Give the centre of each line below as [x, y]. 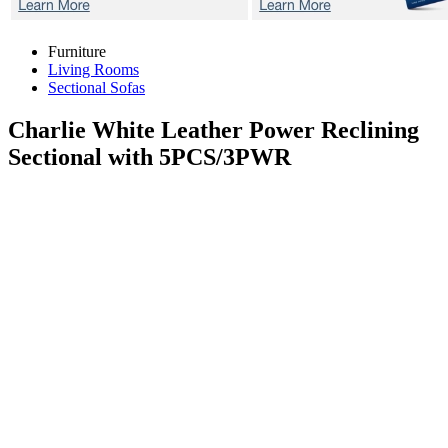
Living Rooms [93, 69]
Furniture [77, 51]
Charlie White [84, 129]
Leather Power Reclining [290, 129]
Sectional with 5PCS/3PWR [149, 156]
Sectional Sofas [96, 87]
